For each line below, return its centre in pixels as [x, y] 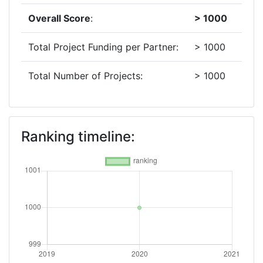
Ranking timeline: [78, 136]
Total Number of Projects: [85, 76]
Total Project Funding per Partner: [103, 47]
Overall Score [59, 18]
